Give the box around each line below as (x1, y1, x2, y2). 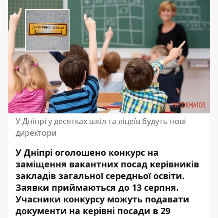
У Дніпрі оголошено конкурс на (16, 146, 159, 158)
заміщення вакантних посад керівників (16, 158, 199, 170)
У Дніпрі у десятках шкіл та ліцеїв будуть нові (16, 116, 186, 127)
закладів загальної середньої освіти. (16, 170, 184, 182)
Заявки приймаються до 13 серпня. (16, 182, 179, 193)
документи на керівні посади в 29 (16, 205, 170, 217)
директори (16, 127, 56, 138)
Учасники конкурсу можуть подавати (16, 193, 189, 205)
